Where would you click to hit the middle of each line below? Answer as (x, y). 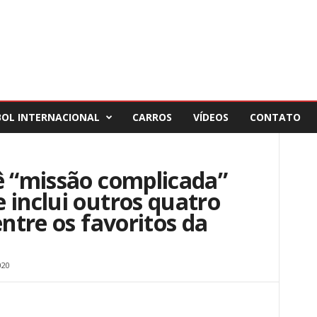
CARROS (152, 117)
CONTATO (275, 117)
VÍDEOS (211, 117)
